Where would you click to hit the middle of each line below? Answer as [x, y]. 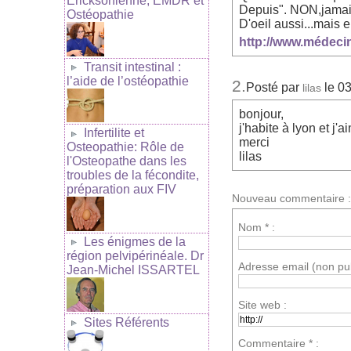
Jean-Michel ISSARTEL [133, 270]
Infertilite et [114, 133]
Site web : [263, 304]
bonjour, [262, 114]
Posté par [274, 88]
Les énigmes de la [135, 241]
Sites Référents [127, 322]
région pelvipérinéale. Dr [135, 255]
